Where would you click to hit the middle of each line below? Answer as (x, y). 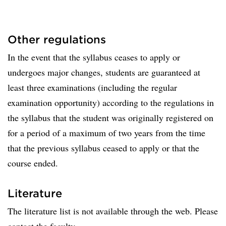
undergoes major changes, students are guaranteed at (104, 72)
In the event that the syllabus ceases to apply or (94, 57)
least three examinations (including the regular (92, 87)
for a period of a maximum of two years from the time (106, 133)
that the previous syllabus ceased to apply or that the (103, 148)
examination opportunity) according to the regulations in (111, 102)
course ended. (33, 163)
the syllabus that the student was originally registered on (110, 118)
